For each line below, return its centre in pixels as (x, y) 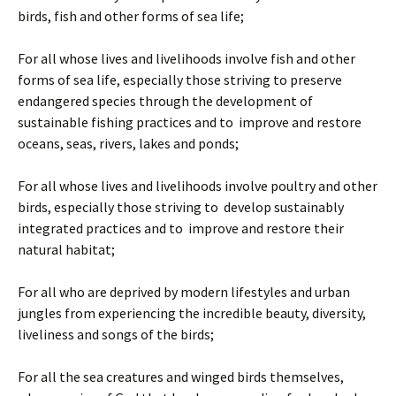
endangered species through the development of (165, 100)
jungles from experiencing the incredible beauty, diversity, (192, 312)
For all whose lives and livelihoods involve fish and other (187, 58)
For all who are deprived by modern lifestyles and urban (184, 291)
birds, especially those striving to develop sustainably (181, 206)
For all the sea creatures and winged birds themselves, (181, 376)
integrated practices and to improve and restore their (181, 228)
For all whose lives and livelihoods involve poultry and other (198, 185)
